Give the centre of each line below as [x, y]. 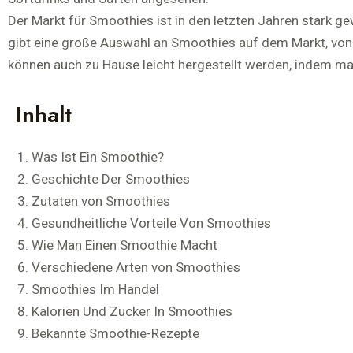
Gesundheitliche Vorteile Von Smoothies [151, 223]
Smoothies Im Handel [95, 289]
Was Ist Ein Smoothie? [98, 157]
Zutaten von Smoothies [101, 201]
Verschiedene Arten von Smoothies [136, 267]
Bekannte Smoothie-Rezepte [115, 333]
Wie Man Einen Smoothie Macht [124, 245]
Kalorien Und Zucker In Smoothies [132, 311]
